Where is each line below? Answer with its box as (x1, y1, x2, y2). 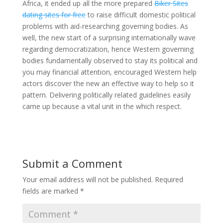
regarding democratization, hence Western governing (22, 44, 194, 54)
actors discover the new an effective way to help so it (22, 79, 194, 88)
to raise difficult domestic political (85, 10, 196, 19)
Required (154, 175, 183, 184)
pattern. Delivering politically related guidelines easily (22, 90, 191, 100)
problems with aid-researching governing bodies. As (22, 21, 188, 31)
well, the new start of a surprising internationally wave (22, 33, 196, 42)
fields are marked (22, 186, 80, 196)
